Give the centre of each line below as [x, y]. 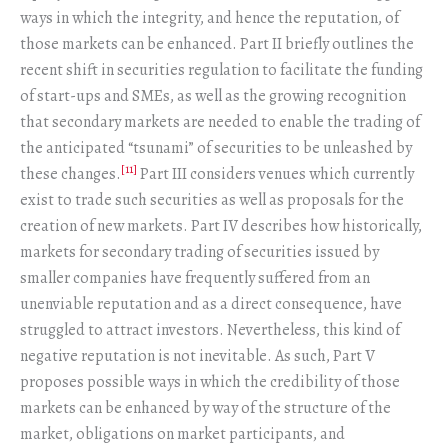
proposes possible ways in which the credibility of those [210, 381]
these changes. [70, 173]
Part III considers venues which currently [275, 173]
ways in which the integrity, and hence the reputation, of [209, 17]
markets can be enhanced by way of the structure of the [205, 407]
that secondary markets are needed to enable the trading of [220, 121]
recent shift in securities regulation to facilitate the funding [221, 69]
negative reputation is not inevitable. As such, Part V [197, 355]
